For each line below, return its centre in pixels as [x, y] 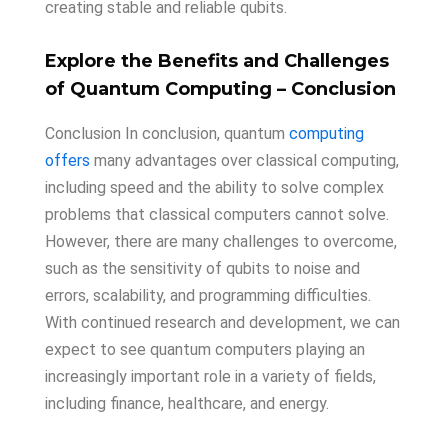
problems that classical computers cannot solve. [217, 214]
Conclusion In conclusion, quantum [167, 133]
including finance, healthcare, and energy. [187, 403]
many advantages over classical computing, [244, 160]
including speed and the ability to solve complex [214, 187]
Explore [80, 61]
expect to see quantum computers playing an [205, 349]
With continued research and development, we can [222, 322]
